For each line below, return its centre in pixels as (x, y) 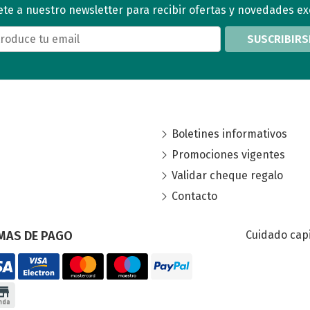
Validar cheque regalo (227, 176)
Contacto (194, 197)
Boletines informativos (229, 134)
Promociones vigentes (228, 155)
